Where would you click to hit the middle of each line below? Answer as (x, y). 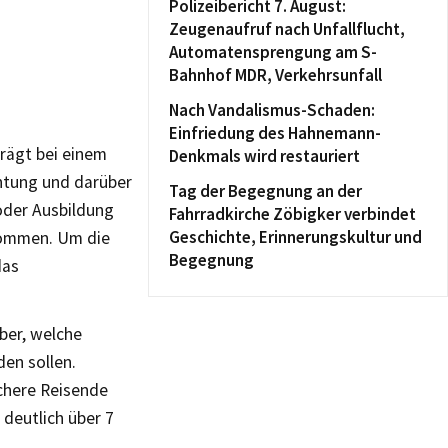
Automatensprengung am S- (273, 52)
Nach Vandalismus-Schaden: (272, 110)
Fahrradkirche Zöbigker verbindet (292, 214)
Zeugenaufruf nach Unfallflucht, (287, 29)
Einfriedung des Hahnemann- (275, 133)
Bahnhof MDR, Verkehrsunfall (275, 75)
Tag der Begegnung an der (265, 191)
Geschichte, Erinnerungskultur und (295, 237)
